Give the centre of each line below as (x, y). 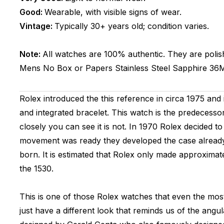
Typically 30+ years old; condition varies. (131, 26)
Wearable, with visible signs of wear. (113, 12)
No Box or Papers (77, 68)
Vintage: (37, 26)
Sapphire (189, 68)
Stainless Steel (142, 68)
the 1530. (39, 168)
